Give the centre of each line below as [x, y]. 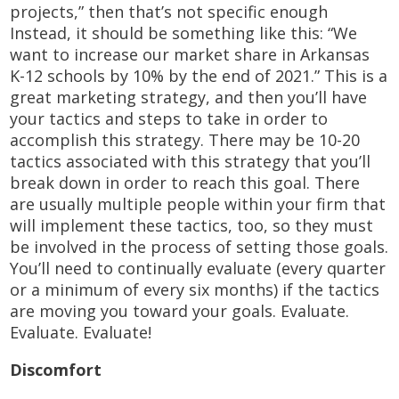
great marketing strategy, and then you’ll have [189, 97]
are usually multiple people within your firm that [198, 204]
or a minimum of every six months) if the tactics [195, 289]
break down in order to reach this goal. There [185, 182]
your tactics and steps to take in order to [169, 118]
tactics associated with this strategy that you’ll [191, 161]
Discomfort [56, 369]
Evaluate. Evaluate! [81, 332]
